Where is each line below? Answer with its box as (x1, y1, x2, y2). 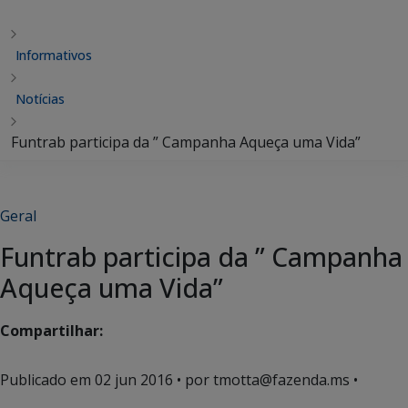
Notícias (15, 90, 65, 107)
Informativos (15, 46, 92, 64)
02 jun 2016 (95, 370, 173, 390)
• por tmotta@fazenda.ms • (173, 370, 358, 390)
